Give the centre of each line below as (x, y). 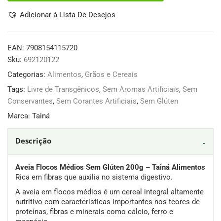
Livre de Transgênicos (63, 90)
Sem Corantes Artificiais (96, 101)
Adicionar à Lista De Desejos (68, 15)
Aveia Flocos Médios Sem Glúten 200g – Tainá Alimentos (110, 167)
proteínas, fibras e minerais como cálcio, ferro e (94, 212)
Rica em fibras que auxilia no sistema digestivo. (94, 177)
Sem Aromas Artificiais (141, 90)
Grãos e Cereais (111, 75)
